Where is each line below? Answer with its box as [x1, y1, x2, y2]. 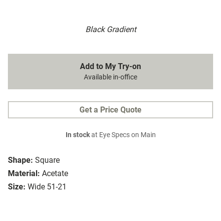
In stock [65, 131, 90, 140]
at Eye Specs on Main [89, 131, 156, 140]
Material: [8, 169, 40, 179]
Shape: [8, 155, 33, 165]
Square [35, 155, 60, 165]
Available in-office [84, 73, 137, 82]
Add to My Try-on [80, 62, 141, 72]
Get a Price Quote [79, 105, 142, 115]
